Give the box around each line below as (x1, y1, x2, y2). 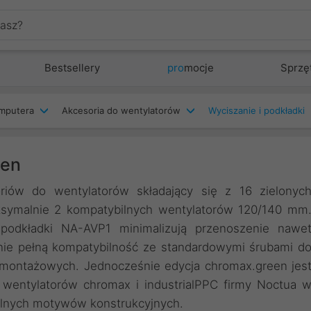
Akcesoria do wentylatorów (62, 105, 180, 116)
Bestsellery (44, 61, 101, 74)
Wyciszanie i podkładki (208, 105, 305, 116)
